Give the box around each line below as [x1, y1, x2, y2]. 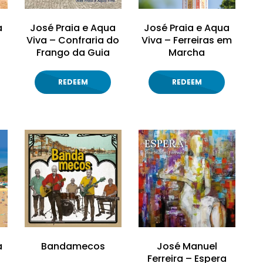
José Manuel [156, 239, 217, 253]
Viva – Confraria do [26, 33, 120, 48]
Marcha [168, 46, 205, 60]
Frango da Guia [36, 46, 110, 60]
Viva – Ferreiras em [141, 33, 232, 48]
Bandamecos [41, 239, 105, 253]
